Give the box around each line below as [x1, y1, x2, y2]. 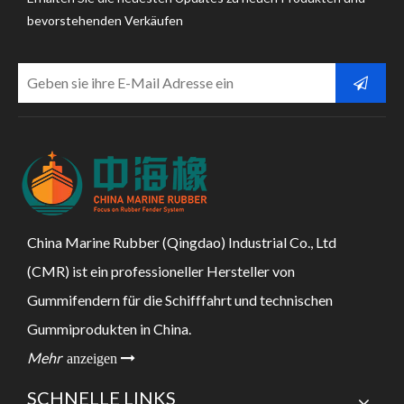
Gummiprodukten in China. [27, 320, 191, 337]
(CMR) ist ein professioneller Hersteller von [27, 262, 295, 280]
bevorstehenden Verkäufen [27, 13, 183, 28]
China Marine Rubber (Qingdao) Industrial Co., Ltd [27, 234, 336, 251]
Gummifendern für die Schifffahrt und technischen [27, 291, 333, 308]
